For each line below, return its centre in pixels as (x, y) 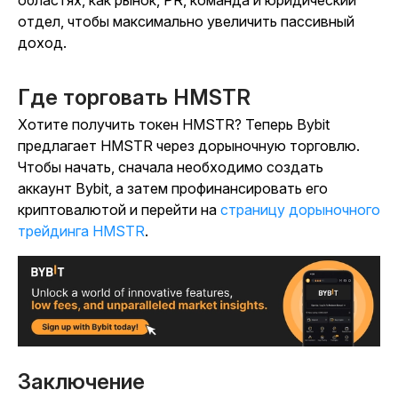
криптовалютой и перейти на (119, 210)
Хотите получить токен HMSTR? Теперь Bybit (174, 125)
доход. (42, 43)
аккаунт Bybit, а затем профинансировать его (173, 189)
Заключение (81, 382)
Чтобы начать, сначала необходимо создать (171, 167)
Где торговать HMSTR (134, 98)
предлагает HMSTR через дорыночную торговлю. (189, 146)
